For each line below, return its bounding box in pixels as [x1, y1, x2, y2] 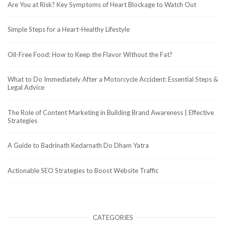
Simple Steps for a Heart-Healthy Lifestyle [8, 25, 130, 34]
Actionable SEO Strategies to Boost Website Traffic [8, 166, 158, 175]
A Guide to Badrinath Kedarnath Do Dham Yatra [8, 141, 149, 150]
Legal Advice [8, 83, 44, 92]
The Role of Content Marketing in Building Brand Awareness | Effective [8, 108, 214, 117]
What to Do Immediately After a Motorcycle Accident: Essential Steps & [8, 75, 218, 84]
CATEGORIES [93, 213, 133, 222]
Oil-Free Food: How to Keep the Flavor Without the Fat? [8, 50, 173, 59]
